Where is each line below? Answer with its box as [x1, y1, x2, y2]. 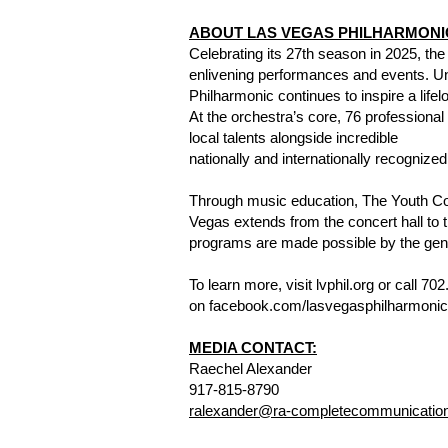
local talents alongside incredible [189, 129, 398, 146]
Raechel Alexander [189, 360, 312, 377]
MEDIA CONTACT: [189, 339, 317, 356]
